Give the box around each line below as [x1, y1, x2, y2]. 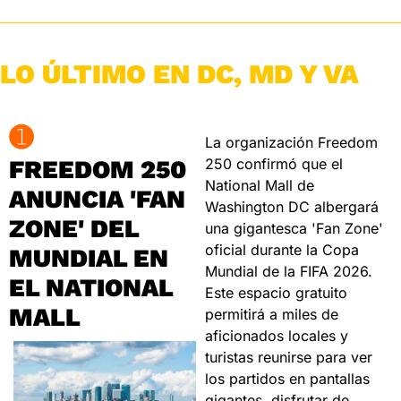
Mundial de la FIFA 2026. [205, 262, 372, 280]
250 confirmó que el [205, 155, 343, 173]
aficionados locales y [205, 327, 348, 345]
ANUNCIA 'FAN [9, 184, 185, 214]
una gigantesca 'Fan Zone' [205, 219, 383, 237]
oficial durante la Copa [205, 241, 359, 259]
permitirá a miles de [205, 305, 338, 323]
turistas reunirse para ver [205, 348, 372, 366]
